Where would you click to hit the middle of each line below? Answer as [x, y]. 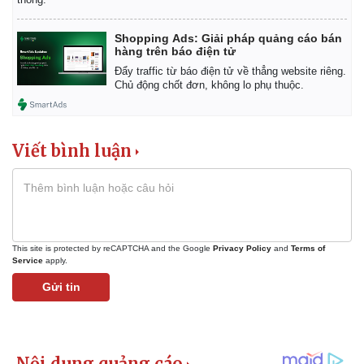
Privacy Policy [242, 248]
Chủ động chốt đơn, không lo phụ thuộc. [209, 84]
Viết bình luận [72, 150]
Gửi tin [61, 286]
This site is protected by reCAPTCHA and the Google [113, 248]
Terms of [308, 248]
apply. [55, 260]
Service [28, 260]
